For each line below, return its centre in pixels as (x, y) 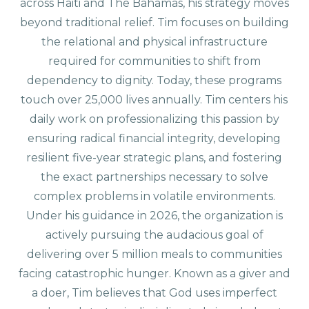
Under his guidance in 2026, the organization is (154, 215)
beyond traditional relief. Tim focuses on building (154, 22)
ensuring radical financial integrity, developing (154, 138)
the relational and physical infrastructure (154, 41)
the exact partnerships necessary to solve (154, 177)
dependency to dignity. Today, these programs (154, 80)
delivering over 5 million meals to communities (154, 254)
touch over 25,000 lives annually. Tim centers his (154, 99)
